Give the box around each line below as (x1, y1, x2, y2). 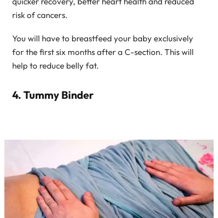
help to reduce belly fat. (12, 60, 99, 71)
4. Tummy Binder (12, 88, 94, 102)
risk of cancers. (12, 9, 68, 20)
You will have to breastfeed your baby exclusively (12, 33, 193, 44)
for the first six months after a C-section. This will (12, 47, 194, 57)
